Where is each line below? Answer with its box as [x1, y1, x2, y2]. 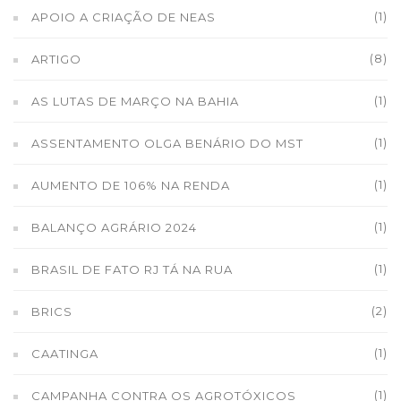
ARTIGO [31, 52, 81, 66]
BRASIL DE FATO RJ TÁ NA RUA [31, 262, 233, 277]
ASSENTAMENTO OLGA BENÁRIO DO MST [31, 136, 303, 150]
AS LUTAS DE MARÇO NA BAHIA [31, 94, 239, 108]
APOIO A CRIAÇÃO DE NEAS [31, 10, 216, 24]
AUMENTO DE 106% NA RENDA [31, 178, 230, 192]
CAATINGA [31, 346, 98, 361]
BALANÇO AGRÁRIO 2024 [31, 220, 197, 235]
